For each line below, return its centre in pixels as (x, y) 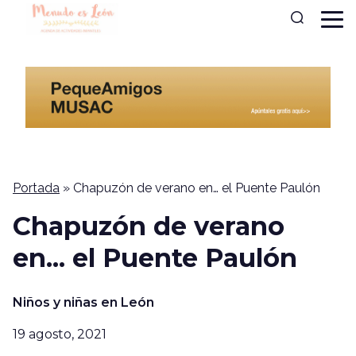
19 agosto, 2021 (60, 334)
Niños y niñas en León (83, 302)
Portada (36, 188)
